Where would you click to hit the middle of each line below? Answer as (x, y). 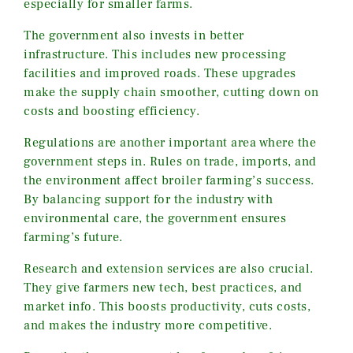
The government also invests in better (134, 35)
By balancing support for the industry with (148, 199)
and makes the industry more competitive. (148, 325)
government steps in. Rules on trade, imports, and (170, 161)
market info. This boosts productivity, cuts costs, (167, 306)
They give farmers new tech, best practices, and (163, 287)
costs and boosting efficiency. (111, 111)
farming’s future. (73, 237)
